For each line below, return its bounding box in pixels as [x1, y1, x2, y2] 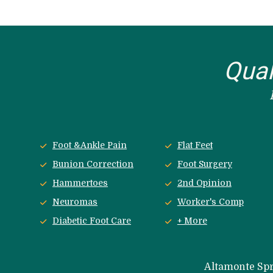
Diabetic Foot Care [52, 216, 132, 226]
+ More [177, 216, 207, 226]
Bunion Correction [52, 159, 134, 169]
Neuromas [52, 197, 98, 207]
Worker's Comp [177, 197, 244, 207]
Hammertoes [52, 178, 108, 188]
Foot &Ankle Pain [52, 140, 127, 151]
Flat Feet [177, 140, 213, 151]
